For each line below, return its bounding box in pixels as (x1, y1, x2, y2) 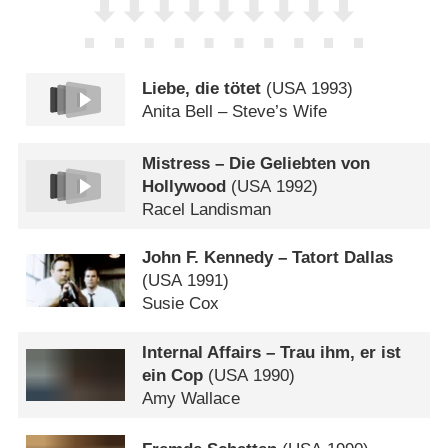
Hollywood (142, 176, 227, 196)
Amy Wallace (142, 388, 241, 408)
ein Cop (142, 365, 204, 385)
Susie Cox (142, 294, 220, 314)
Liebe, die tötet (142, 78, 262, 98)
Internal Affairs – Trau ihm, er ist (142, 342, 402, 362)
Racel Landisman (142, 199, 272, 219)
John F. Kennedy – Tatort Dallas (142, 248, 394, 268)
